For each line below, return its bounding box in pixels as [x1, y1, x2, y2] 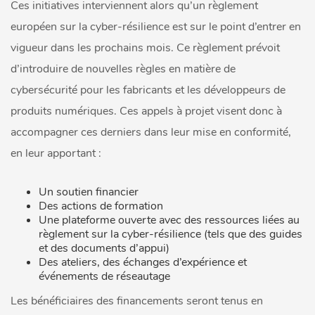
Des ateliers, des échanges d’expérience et [39, 255, 247, 270]
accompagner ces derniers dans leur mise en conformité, [11, 124, 291, 140]
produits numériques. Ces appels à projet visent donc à [11, 103, 282, 119]
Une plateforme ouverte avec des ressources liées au [39, 212, 300, 228]
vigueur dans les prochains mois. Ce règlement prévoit [11, 40, 280, 56]
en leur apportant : [11, 146, 101, 161]
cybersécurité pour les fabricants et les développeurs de [11, 82, 285, 98]
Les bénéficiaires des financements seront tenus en [11, 293, 263, 309]
